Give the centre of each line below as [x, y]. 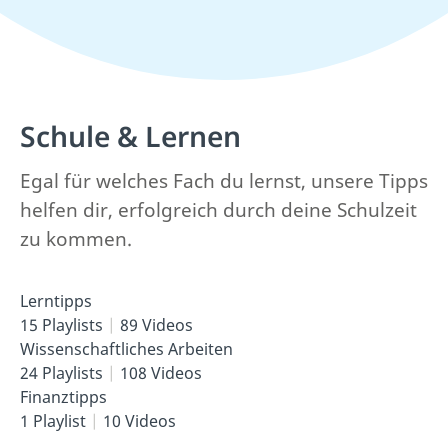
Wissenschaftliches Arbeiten [126, 349]
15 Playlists [63, 325]
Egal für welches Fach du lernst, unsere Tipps [224, 181]
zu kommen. [76, 239]
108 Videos [159, 373]
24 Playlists [63, 373]
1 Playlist [55, 421]
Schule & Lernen [130, 136]
